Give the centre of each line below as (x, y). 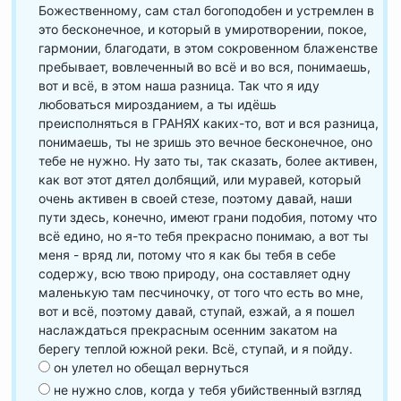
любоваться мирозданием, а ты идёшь (158, 104)
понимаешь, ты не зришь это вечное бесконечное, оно (205, 142)
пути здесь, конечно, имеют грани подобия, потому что (208, 217)
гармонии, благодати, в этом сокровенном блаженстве (208, 48)
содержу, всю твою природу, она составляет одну (195, 273)
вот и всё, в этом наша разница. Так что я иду (179, 85)
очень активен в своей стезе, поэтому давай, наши (195, 198)
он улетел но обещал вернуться (149, 367)
